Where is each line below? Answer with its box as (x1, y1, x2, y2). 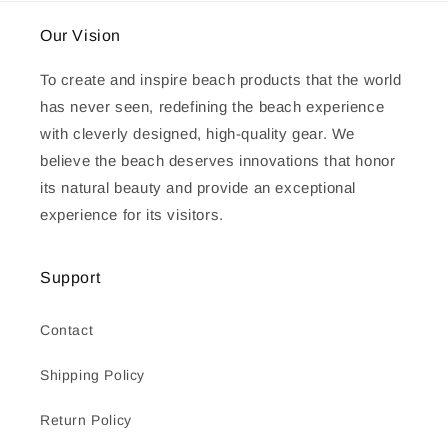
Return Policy (40, 412, 132, 428)
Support (40, 269, 101, 286)
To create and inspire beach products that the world (40, 71, 402, 88)
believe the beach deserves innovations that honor (40, 152, 396, 169)
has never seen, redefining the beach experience (40, 98, 385, 115)
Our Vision (40, 27, 121, 44)
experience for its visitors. (40, 206, 224, 223)
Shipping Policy (40, 367, 145, 383)
